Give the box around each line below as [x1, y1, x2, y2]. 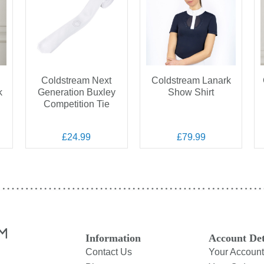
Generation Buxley [37, 87, 115, 97]
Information [85, 232, 141, 244]
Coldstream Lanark [151, 75, 231, 85]
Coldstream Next [41, 75, 112, 85]
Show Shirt [168, 87, 214, 97]
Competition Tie [43, 99, 110, 109]
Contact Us [85, 247, 132, 257]
